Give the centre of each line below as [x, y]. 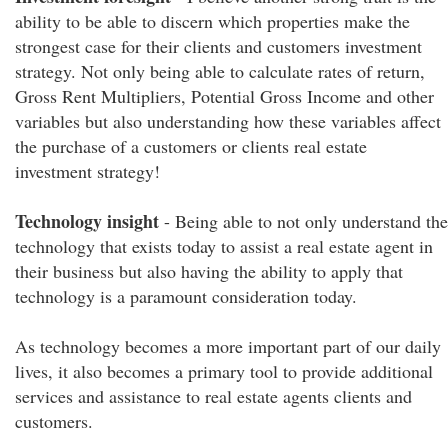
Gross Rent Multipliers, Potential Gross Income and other [224, 96]
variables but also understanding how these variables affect [228, 121]
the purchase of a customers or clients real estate [191, 146]
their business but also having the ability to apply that [209, 271]
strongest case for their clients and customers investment [218, 46]
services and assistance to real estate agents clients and [213, 396]
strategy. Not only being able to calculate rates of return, [220, 71]
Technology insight [89, 221]
